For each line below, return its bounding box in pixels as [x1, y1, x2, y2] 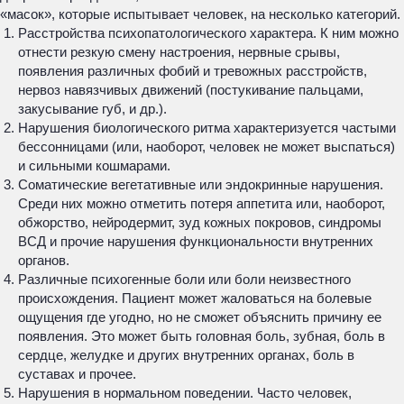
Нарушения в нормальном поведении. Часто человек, [18, 385, 352, 400]
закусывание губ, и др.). [18, 101, 167, 116]
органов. [18, 252, 69, 268]
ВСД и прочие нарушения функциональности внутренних [18, 234, 373, 249]
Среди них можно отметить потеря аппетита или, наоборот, [18, 196, 385, 211]
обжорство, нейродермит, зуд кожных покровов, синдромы [18, 215, 381, 230]
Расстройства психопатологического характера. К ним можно [18, 25, 399, 41]
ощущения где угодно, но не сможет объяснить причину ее [18, 309, 381, 325]
